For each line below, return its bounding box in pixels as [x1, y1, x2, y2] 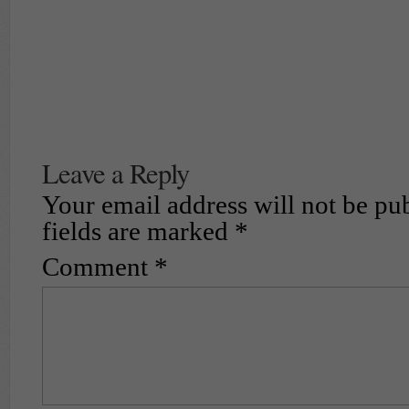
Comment [42, 253, 154, 281]
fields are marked [42, 217, 235, 246]
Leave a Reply [42, 154, 189, 192]
